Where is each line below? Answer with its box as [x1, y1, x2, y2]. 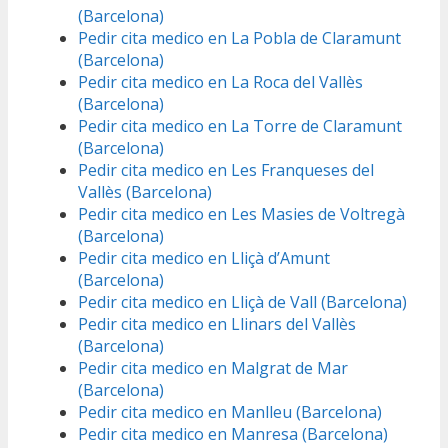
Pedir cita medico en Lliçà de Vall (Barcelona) [78, 291, 407, 314]
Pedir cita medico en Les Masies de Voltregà [78, 203, 405, 226]
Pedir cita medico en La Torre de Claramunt [78, 115, 402, 138]
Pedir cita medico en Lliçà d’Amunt [78, 247, 330, 270]
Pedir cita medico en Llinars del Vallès [78, 313, 356, 336]
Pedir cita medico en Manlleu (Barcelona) [78, 401, 382, 424]
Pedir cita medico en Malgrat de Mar [78, 357, 348, 380]
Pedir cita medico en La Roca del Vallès [78, 71, 363, 94]
